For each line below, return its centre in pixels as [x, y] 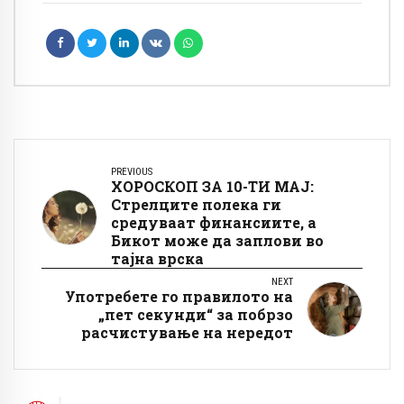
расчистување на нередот [187, 332]
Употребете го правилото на [179, 296]
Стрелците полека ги [196, 204]
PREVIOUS [132, 171]
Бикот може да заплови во [217, 240]
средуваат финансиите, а [214, 222]
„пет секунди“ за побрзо [196, 314]
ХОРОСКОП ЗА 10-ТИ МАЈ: [212, 186]
